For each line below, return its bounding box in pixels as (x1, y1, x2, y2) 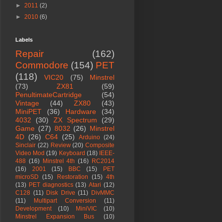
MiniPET (15, 108, 42, 116)
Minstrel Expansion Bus (15, 213, 95, 221)
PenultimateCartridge (15, 91, 82, 99)
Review (50, 142, 71, 149)
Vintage (15, 99, 39, 108)
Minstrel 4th (42, 158, 75, 165)
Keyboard (58, 150, 85, 157)
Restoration (56, 173, 88, 181)
